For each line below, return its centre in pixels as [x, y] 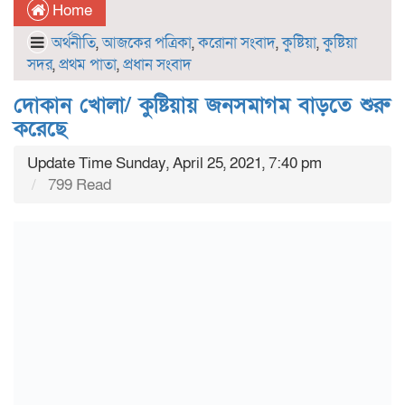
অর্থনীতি [74, 43]
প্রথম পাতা [88, 65]
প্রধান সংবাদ [157, 65]
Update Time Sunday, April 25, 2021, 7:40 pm [174, 163]
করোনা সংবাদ [237, 43]
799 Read [78, 185]
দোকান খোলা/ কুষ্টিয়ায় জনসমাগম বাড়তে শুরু [202, 105]
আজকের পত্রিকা [147, 43]
